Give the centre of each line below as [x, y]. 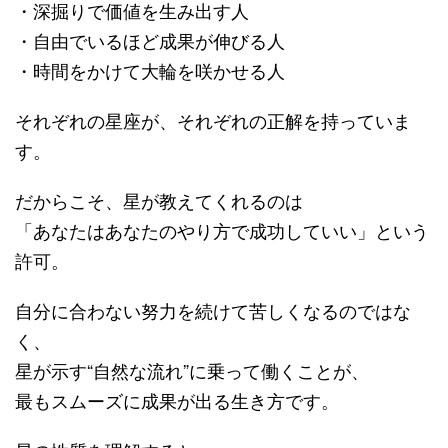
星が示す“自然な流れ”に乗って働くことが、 [192, 369]
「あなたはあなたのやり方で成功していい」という [222, 229]
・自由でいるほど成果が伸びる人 [150, 39]
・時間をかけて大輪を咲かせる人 [150, 69]
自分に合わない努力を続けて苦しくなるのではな [213, 309]
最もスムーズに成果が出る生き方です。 [177, 399]
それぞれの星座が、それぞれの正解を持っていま [213, 119]
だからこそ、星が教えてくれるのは [159, 199]
